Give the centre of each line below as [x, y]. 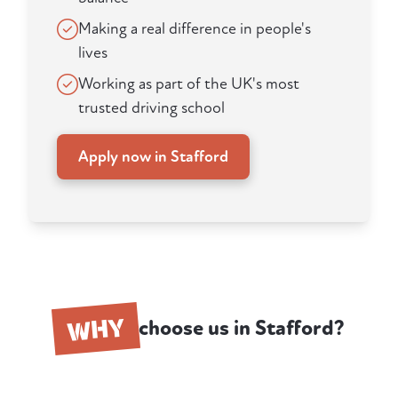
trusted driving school [151, 108]
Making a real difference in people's [195, 29]
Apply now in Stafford [153, 157]
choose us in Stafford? [242, 329]
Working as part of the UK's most [189, 84]
